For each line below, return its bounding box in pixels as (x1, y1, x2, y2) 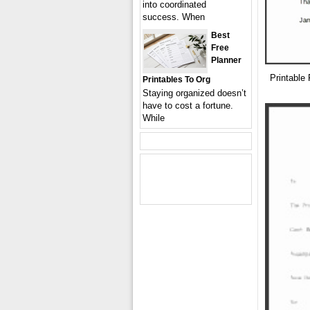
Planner (211, 55, 241, 65)
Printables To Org (143, 75, 210, 84)
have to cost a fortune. (143, 100, 233, 111)
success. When (143, 12, 205, 22)
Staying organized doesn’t (143, 88, 246, 98)
